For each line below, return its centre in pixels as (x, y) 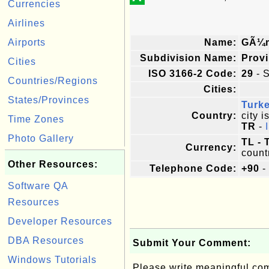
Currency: (211, 147)
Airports (27, 42)
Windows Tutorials (52, 260)
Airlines (26, 23)
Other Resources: (53, 164)
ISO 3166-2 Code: (192, 74)
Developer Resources (60, 221)
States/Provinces (49, 100)
